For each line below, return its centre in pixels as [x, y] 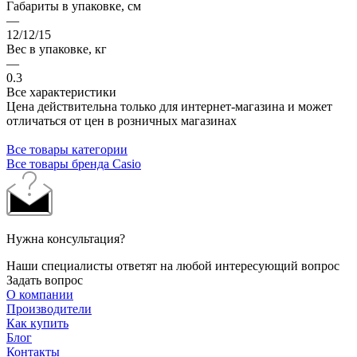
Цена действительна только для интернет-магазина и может [169, 106]
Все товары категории [67, 149]
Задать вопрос [45, 280]
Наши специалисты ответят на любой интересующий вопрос [173, 265]
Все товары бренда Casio [74, 163]
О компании [40, 294]
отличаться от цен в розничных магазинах [122, 120]
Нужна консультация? [66, 238]
